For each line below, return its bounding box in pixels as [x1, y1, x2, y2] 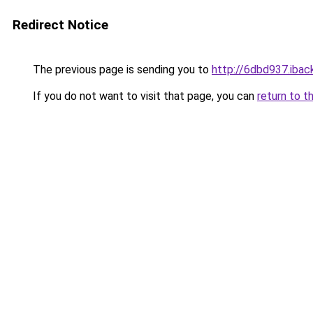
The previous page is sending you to [30, 63, 212, 76]
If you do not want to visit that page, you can [30, 89, 257, 103]
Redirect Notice [13, 17, 108, 33]
